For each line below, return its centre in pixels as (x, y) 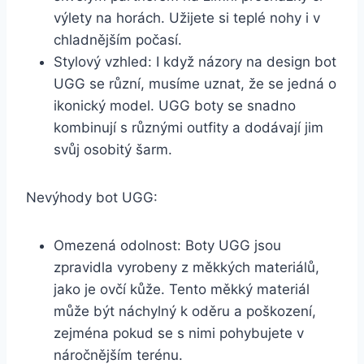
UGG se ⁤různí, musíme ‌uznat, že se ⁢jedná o (195, 84)
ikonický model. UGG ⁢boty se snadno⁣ (175, 106)
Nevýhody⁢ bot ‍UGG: (92, 198)
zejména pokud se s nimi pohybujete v (179, 334)
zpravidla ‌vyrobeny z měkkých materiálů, (186, 268)
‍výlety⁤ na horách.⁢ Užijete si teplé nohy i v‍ (187, 18)
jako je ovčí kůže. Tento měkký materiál (182, 290)
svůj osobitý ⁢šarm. (113, 150)
